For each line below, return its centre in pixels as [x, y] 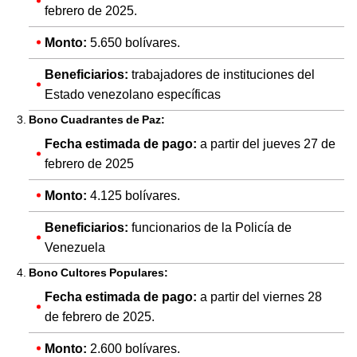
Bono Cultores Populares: [98, 272]
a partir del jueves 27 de [266, 143]
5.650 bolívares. [133, 42]
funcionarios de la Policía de [210, 227]
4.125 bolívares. [133, 195]
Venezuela [75, 247]
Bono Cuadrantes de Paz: [97, 119]
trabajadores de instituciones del [222, 74]
